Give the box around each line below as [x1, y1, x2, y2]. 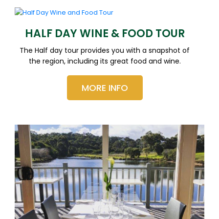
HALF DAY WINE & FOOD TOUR [24, 25, 185, 41]
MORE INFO [81, 81, 128, 94]
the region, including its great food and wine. [28, 56, 181, 66]
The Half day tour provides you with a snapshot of [20, 45, 190, 55]
